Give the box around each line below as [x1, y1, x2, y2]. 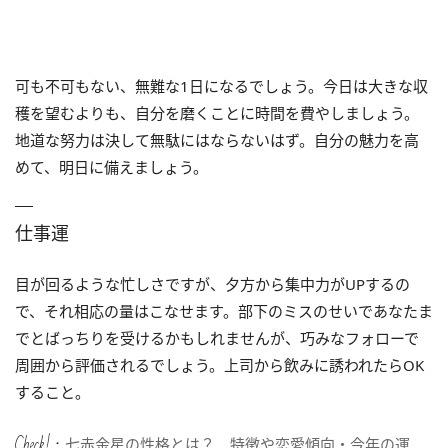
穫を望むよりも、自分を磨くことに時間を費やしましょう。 [15, 102, 419, 123]
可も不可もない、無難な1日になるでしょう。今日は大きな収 [15, 75, 428, 96]
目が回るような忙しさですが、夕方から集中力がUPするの [15, 273, 410, 294]
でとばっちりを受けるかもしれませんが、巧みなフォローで [15, 327, 419, 348]
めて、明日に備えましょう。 [15, 156, 208, 177]
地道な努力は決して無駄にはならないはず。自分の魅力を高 [15, 129, 419, 150]
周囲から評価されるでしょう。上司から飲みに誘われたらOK [15, 354, 424, 375]
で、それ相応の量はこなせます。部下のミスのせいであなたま [15, 300, 433, 321]
